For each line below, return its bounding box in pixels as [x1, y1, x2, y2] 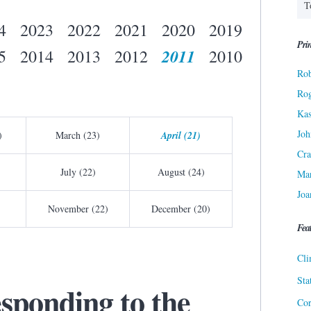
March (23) [56, 128, 100, 142]
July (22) [60, 165, 96, 179]
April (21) [161, 128, 201, 143]
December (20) [151, 202, 210, 216]
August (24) [157, 165, 205, 179]
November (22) [47, 202, 108, 216]
